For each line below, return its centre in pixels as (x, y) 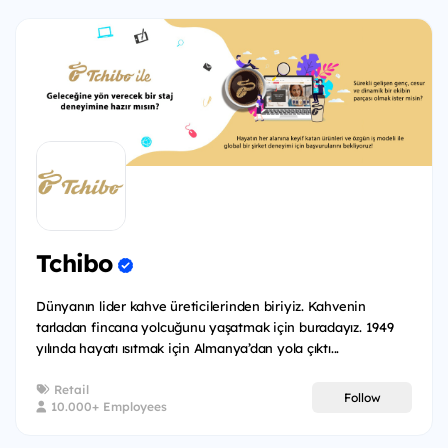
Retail (69, 389)
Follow (362, 398)
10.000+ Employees (107, 406)
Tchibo (74, 263)
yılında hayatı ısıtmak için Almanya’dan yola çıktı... (188, 347)
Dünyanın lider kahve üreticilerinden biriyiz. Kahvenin (201, 305)
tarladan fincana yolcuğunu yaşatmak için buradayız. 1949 (215, 326)
